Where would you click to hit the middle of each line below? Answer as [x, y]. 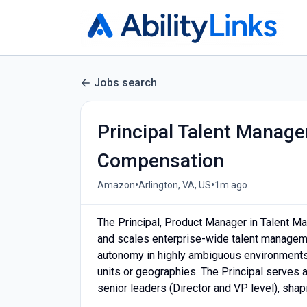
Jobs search [125, 83]
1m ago [231, 185]
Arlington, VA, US [175, 185]
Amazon [116, 185]
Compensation [161, 161]
